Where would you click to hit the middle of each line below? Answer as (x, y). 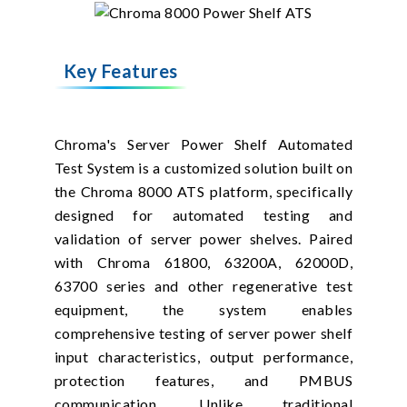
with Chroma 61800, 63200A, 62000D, (203, 262)
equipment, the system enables (203, 309)
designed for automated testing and (203, 214)
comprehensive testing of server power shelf (203, 333)
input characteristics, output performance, (203, 356)
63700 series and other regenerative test (203, 285)
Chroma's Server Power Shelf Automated (203, 144)
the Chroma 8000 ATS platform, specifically (203, 191)
